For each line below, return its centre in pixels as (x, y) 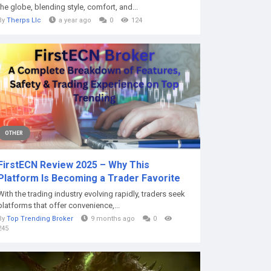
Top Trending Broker (40, 219)
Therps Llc (24, 20)
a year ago (75, 20)
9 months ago (113, 219)
